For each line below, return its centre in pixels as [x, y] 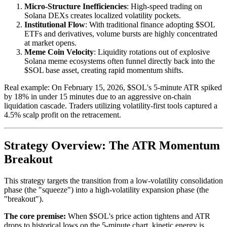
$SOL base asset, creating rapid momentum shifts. [104, 70]
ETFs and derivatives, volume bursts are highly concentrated [121, 33]
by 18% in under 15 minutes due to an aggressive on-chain [98, 96]
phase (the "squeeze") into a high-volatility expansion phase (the [106, 190]
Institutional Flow [55, 24]
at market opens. [50, 43]
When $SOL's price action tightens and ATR [138, 216]
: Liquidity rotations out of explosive [152, 52]
